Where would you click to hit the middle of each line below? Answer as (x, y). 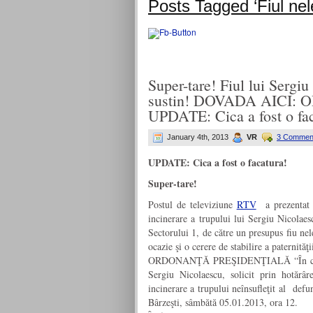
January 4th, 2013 (198, 137)
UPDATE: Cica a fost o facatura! (218, 162)
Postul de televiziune (192, 204)
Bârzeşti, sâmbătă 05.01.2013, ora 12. (223, 302)
